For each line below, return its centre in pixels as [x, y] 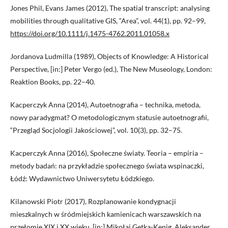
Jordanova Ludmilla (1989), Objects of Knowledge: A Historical [109, 56]
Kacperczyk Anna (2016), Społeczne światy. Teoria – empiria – [107, 153]
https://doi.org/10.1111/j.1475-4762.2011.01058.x [90, 34]
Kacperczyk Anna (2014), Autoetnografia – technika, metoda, [105, 105]
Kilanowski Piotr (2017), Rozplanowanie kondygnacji [93, 202]
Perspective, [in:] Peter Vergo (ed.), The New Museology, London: [111, 69]
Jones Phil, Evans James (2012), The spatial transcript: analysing [110, 8]
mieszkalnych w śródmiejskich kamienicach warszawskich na [106, 214]
